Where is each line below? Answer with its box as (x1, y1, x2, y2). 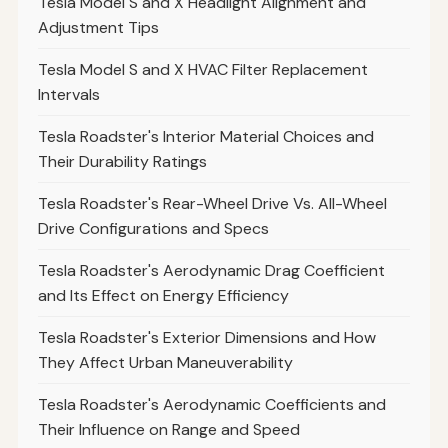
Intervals (37, 84, 100, 106)
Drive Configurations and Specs (37, 218, 269, 240)
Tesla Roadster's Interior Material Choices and (37, 126, 374, 148)
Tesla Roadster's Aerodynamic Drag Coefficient (37, 260, 385, 282)
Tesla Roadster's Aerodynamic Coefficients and (37, 394, 386, 416)
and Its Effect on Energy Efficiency (37, 285, 289, 307)
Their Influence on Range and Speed (37, 419, 300, 441)
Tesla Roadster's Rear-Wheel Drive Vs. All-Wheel (37, 193, 387, 215)
